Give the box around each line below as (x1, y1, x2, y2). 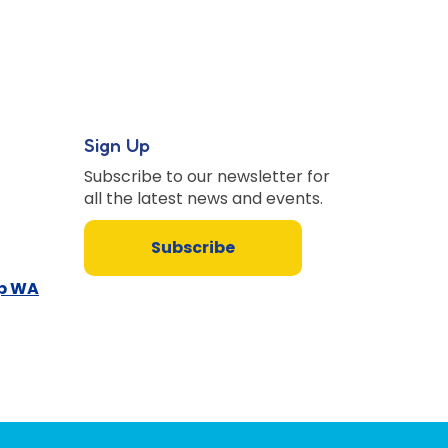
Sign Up (83, 133, 150, 158)
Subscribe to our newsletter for (83, 165, 330, 189)
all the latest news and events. (83, 187, 323, 211)
